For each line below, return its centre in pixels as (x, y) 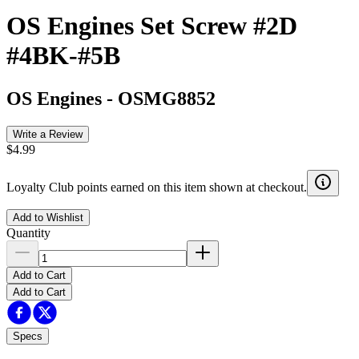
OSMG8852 (167, 98)
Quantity (28, 232)
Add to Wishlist (48, 217)
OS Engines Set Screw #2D (152, 26)
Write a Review (48, 134)
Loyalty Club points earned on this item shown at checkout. (157, 187)
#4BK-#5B (63, 56)
